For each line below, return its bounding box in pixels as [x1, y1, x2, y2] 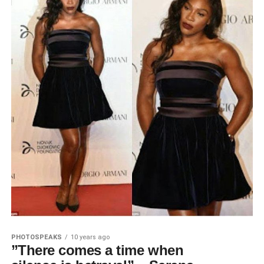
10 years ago [70, 233, 110, 241]
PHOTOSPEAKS [11, 233, 62, 241]
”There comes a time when [11, 242, 184, 258]
